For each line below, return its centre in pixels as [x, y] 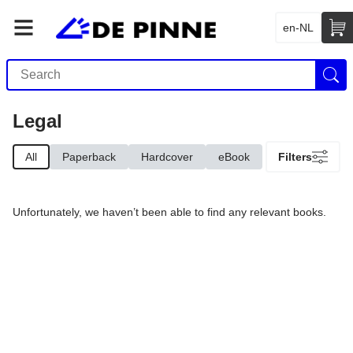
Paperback [89, 156]
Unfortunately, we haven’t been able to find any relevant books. [169, 212]
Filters [295, 156]
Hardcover [167, 156]
